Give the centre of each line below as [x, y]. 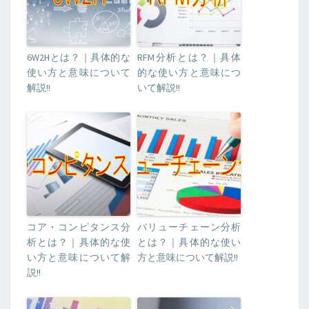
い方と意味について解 [79, 258]
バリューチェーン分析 [189, 227]
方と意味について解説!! [188, 258]
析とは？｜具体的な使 [79, 242]
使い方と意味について [79, 73]
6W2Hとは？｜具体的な [79, 58]
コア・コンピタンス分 [79, 227]
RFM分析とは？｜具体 [189, 58]
